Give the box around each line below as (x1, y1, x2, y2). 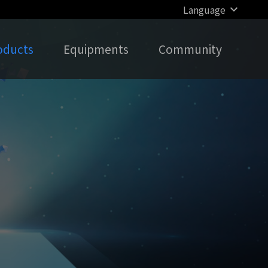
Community (159, 41, 223, 57)
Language (182, 2, 226, 17)
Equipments (63, 41, 129, 57)
